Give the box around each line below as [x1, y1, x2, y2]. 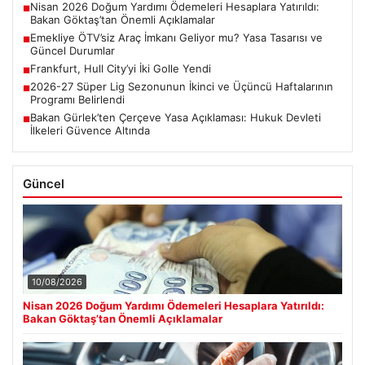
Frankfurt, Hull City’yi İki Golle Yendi [30, 62, 211, 76]
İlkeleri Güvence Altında [30, 124, 150, 138]
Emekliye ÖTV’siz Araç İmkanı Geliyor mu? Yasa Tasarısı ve [30, 31, 323, 45]
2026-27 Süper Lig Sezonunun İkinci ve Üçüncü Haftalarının [30, 80, 333, 94]
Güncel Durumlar [30, 44, 115, 58]
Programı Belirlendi [30, 93, 125, 107]
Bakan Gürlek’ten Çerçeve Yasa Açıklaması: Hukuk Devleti [30, 111, 321, 125]
